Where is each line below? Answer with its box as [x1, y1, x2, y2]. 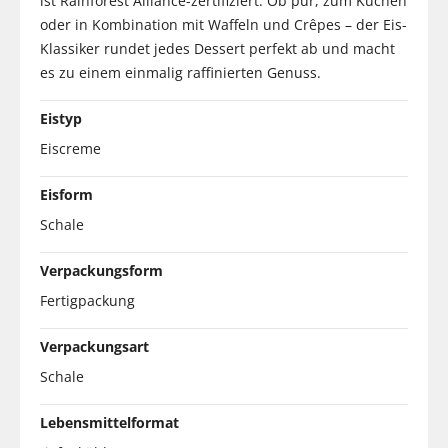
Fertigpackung [40, 290, 135, 310]
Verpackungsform [40, 260, 163, 280]
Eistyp [40, 108, 82, 128]
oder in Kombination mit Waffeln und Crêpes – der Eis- [40, 14, 407, 34]
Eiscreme [40, 138, 101, 158]
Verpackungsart [40, 336, 149, 356]
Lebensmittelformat [40, 412, 179, 432]
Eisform [40, 184, 93, 204]
